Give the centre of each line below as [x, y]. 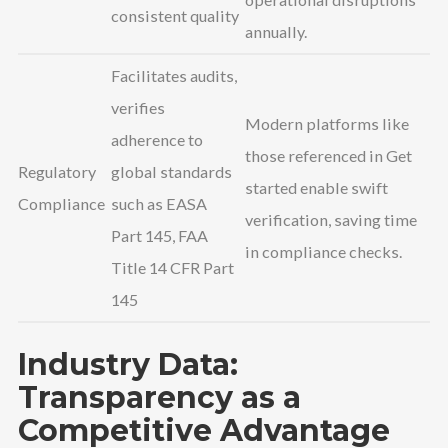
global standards [171, 172]
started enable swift [316, 188]
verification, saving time [331, 220]
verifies [138, 108]
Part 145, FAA [159, 236]
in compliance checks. [323, 252]
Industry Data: [127, 364]
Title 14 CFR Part [172, 268]
